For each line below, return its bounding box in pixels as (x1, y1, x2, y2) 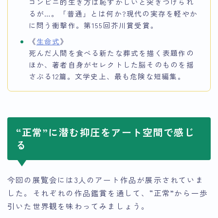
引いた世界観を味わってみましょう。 (7, 200, 150, 212)
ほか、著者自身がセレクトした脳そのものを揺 (28, 59, 194, 70)
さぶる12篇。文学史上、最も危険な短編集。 (28, 71, 185, 82)
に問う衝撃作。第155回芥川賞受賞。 (28, 20, 159, 31)
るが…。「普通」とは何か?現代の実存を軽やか (28, 8, 198, 19)
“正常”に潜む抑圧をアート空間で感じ (16, 125, 195, 140)
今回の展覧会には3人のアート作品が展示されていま (7, 174, 204, 185)
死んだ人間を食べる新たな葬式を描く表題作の (28, 48, 194, 58)
